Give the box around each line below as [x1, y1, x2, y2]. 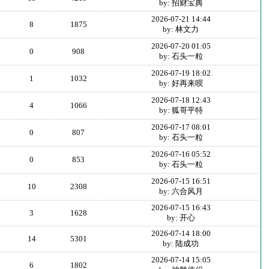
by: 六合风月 [159, 187, 203, 196]
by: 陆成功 [163, 239, 199, 248]
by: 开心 [166, 213, 195, 222]
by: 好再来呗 [159, 79, 203, 88]
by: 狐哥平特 [159, 106, 203, 115]
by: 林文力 [163, 25, 199, 34]
